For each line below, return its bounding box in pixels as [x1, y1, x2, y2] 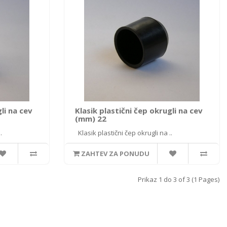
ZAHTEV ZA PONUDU [81, 149, 149, 158]
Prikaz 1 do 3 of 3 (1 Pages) [138, 175, 219, 184]
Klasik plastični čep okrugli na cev [75, 105, 203, 116]
